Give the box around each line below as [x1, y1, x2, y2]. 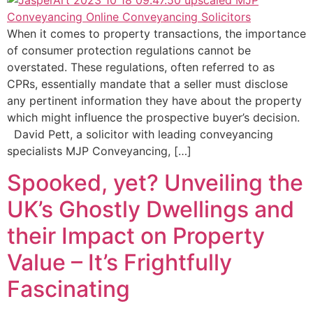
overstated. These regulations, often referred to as [7, 60, 275, 75]
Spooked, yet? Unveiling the [7, 168, 303, 196]
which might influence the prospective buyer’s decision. [7, 110, 300, 125]
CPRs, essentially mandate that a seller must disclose [7, 77, 288, 92]
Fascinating [7, 275, 130, 303]
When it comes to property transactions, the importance [7, 27, 306, 41]
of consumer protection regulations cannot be [7, 43, 251, 58]
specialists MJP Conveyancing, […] [7, 144, 191, 159]
